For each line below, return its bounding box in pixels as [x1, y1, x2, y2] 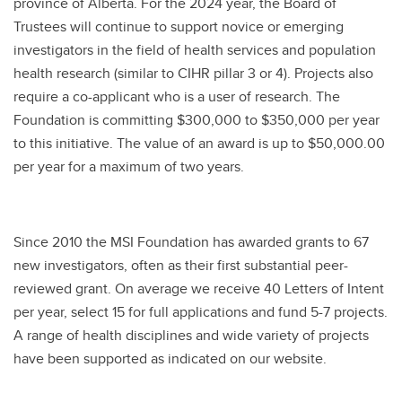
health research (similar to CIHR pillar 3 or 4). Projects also [13, 63, 373, 83]
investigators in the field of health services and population [13, 39, 376, 60]
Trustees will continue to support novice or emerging [13, 16, 344, 37]
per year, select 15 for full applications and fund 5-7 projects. [13, 301, 388, 322]
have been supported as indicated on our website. [13, 348, 327, 369]
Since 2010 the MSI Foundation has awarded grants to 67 [13, 232, 369, 252]
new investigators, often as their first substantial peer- [13, 255, 348, 275]
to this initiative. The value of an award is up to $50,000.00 [13, 133, 385, 153]
